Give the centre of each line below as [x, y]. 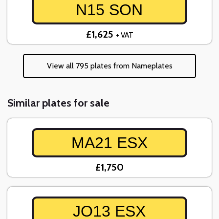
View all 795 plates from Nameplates [109, 66]
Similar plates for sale [58, 103]
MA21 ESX [109, 143]
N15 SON [109, 10]
